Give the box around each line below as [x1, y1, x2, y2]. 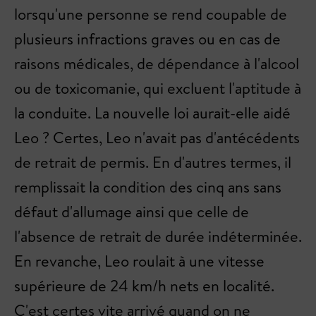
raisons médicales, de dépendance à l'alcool [14, 53, 299, 74]
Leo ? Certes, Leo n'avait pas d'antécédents [14, 127, 300, 148]
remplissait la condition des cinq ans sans [14, 176, 281, 197]
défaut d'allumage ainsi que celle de [14, 201, 249, 222]
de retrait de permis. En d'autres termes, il [14, 152, 291, 173]
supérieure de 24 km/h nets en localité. [14, 275, 274, 296]
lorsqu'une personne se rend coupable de [14, 4, 287, 25]
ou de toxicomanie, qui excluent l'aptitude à [14, 78, 301, 99]
